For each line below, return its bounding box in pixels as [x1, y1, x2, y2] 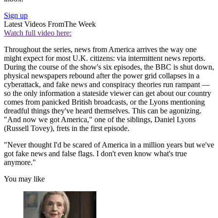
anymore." [4, 158, 36, 166]
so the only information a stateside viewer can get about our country [4, 89, 211, 97]
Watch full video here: [4, 28, 72, 37]
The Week [64, 19, 96, 28]
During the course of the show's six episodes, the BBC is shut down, [4, 62, 214, 71]
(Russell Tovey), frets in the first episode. [4, 124, 129, 132]
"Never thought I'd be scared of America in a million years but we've [4, 140, 214, 149]
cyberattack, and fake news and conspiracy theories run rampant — [4, 80, 210, 89]
